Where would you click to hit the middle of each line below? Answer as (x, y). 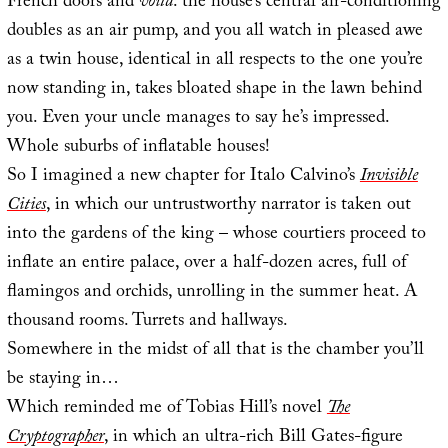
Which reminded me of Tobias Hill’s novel (166, 409)
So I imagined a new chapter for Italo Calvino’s (183, 177)
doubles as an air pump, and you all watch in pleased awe (214, 32)
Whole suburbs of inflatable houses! (138, 148)
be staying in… (62, 380)
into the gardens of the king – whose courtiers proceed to (216, 235)
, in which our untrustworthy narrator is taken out (228, 206)
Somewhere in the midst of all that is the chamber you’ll (215, 351)
